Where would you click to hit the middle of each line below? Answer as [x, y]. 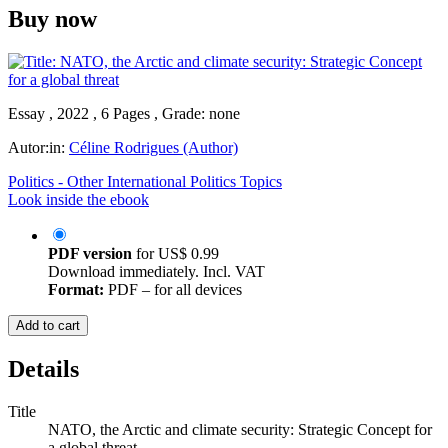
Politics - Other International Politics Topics [145, 182]
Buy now [52, 19]
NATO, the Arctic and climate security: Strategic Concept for [240, 430]
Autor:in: [38, 148]
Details [43, 369]
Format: [76, 290]
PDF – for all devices [173, 290]
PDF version [90, 254]
